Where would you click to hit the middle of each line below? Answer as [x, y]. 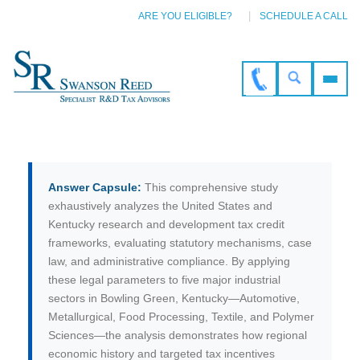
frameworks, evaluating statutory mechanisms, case [180, 242]
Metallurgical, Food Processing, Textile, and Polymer [181, 316]
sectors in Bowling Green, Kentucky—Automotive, [174, 298]
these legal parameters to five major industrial [164, 279]
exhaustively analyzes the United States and [160, 205]
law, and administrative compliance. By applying [169, 261]
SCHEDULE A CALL [304, 16]
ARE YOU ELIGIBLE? [185, 16]
